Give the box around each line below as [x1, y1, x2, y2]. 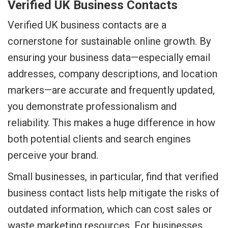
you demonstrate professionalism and [8, 100, 177, 112]
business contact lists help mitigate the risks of [8, 187, 219, 199]
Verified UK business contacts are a [8, 19, 166, 31]
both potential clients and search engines [8, 133, 191, 145]
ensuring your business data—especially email [8, 51, 210, 64]
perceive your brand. [8, 149, 98, 161]
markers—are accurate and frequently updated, [8, 84, 215, 96]
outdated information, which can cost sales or [8, 203, 212, 215]
